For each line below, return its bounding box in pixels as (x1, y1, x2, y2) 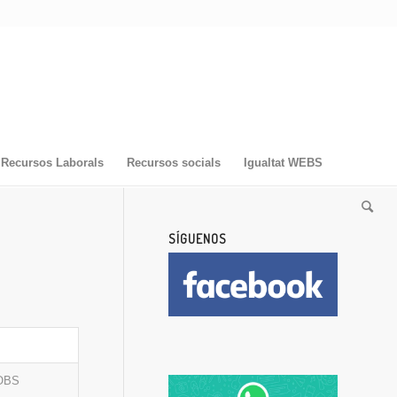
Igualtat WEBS (243, 156, 323, 169)
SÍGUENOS (168, 230, 227, 246)
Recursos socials (126, 156, 221, 169)
